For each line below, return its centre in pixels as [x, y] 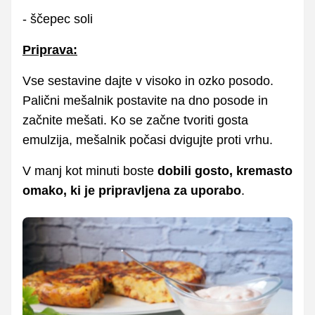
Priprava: [50, 50]
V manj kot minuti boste [90, 171]
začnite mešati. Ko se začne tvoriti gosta [135, 120]
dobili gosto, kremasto [225, 171]
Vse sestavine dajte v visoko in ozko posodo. [148, 81]
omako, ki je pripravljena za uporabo [132, 190]
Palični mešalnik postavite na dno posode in [145, 100]
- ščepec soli [58, 19]
